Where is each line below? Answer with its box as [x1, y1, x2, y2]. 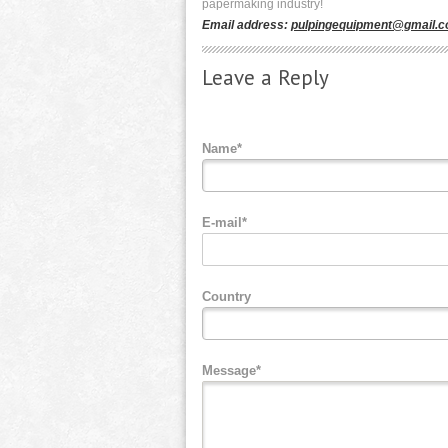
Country [202, 288, 251, 304]
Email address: [202, 17, 291, 32]
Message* [202, 362, 261, 378]
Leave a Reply [202, 63, 329, 91]
